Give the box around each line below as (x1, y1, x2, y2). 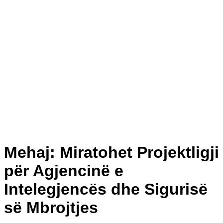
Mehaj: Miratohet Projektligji (4, 143, 219, 161)
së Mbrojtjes (4, 198, 98, 217)
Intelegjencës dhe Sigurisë (4, 180, 208, 198)
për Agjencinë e (4, 161, 123, 180)
